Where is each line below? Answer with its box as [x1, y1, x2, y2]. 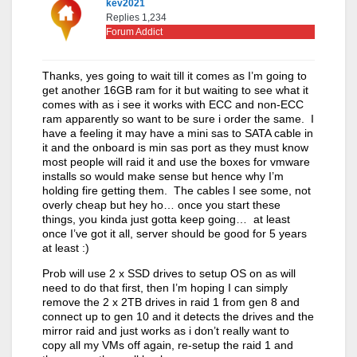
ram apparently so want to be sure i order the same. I [42, 112, 314, 125]
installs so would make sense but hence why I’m [42, 169, 284, 182]
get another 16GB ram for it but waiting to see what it [42, 83, 308, 96]
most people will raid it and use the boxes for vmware [42, 155, 310, 168]
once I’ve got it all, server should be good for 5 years [42, 226, 307, 240]
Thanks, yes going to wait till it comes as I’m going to [42, 69, 307, 82]
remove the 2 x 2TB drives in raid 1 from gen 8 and [42, 295, 300, 308]
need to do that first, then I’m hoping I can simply [42, 280, 288, 294]
